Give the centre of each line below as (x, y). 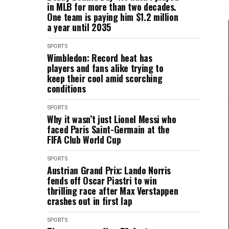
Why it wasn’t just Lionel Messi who (112, 119)
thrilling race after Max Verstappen (113, 191)
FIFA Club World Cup (84, 140)
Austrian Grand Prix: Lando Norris (109, 170)
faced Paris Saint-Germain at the (108, 129)
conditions (66, 88)
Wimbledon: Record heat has (100, 58)
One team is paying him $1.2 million (113, 17)
